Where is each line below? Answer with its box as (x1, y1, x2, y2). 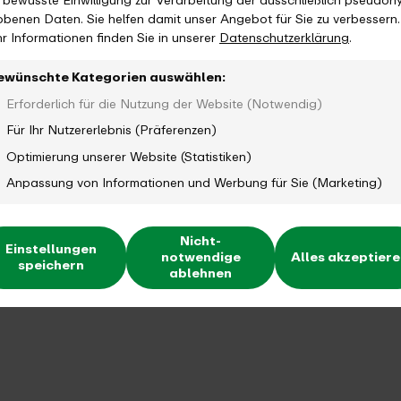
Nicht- (180, 231, 221, 252)
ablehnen (169, 263, 232, 284)
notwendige (160, 247, 241, 268)
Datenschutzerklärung (219, 28, 349, 48)
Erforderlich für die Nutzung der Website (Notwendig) (6, 94, 322, 115)
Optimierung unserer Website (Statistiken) (6, 146, 252, 167)
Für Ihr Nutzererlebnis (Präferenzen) (6, 120, 217, 141)
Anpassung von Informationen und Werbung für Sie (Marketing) (6, 172, 382, 193)
